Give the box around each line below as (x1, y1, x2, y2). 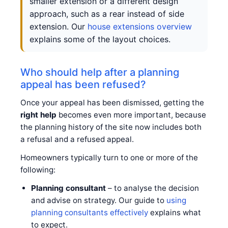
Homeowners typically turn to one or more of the (20, 152, 198, 162)
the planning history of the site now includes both (20, 122, 202, 132)
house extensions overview (88, 21, 192, 32)
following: (20, 164, 55, 175)
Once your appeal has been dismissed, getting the (20, 97, 204, 107)
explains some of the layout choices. (30, 34, 170, 44)
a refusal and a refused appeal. (20, 134, 134, 144)
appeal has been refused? (20, 78, 146, 91)
